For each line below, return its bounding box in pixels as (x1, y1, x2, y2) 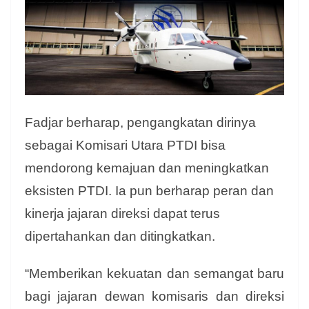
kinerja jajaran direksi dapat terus (25, 206, 220, 221)
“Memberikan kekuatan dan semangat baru (25, 266, 284, 281)
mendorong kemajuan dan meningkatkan (25, 161, 269, 176)
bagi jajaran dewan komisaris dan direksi (25, 289, 284, 304)
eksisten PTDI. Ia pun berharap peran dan (25, 183, 274, 199)
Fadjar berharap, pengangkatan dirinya (25, 115, 256, 130)
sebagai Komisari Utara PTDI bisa (25, 138, 226, 153)
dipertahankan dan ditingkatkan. (25, 229, 219, 244)
